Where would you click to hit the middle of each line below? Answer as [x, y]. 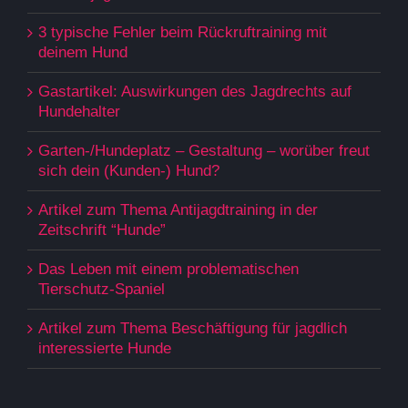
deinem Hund [83, 52]
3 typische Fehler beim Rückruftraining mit [183, 32]
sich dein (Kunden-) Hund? [129, 170]
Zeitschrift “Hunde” [102, 229]
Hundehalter [79, 111]
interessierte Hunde [105, 348]
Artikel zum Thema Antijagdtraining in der [178, 209]
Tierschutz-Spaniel [102, 289]
